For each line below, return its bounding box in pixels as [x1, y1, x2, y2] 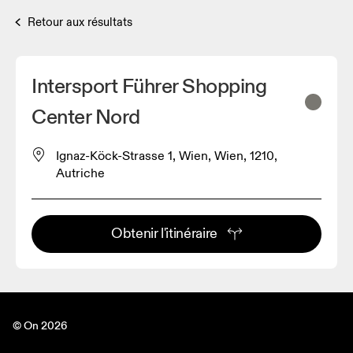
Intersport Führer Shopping [32, 74, 267, 100]
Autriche [56, 165, 105, 182]
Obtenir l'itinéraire [110, 225, 218, 243]
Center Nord [32, 105, 140, 131]
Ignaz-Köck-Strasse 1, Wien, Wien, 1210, [56, 148, 277, 165]
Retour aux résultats [28, 14, 132, 30]
